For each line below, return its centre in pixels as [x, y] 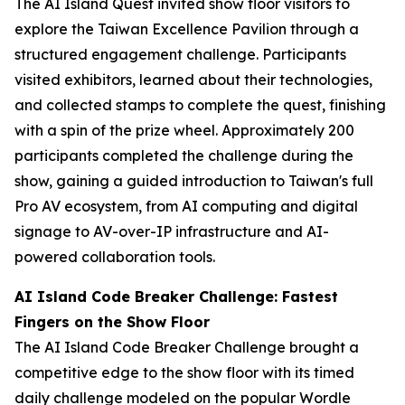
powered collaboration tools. [115, 256]
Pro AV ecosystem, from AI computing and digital [186, 206]
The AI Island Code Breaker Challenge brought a [187, 347]
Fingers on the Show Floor [112, 321]
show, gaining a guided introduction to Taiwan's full [194, 180]
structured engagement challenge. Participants [180, 54]
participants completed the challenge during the [184, 155]
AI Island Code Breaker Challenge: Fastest [176, 296]
